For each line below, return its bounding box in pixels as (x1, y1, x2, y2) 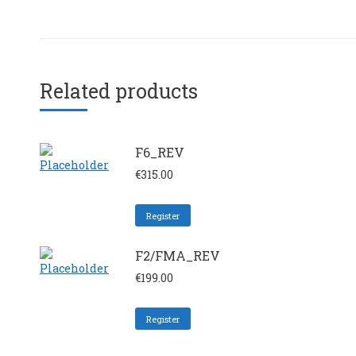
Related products (40, 78, 198, 104)
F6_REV (135, 144, 184, 161)
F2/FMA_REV (135, 247, 220, 264)
